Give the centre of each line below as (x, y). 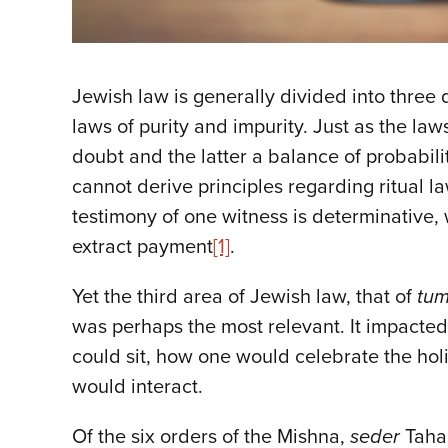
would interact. (140, 387)
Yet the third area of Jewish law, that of (244, 297)
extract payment (142, 247)
